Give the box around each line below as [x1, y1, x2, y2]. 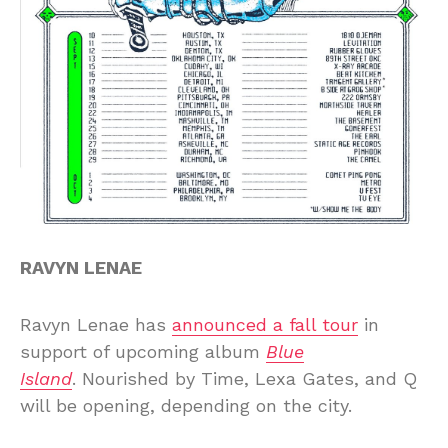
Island [20, 367, 72, 389]
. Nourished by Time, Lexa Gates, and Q [72, 367, 417, 389]
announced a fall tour [172, 313, 358, 335]
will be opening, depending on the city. [20, 394, 352, 416]
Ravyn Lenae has [20, 313, 172, 335]
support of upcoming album [20, 340, 266, 362]
